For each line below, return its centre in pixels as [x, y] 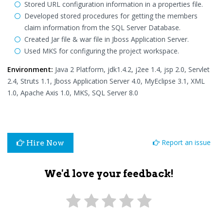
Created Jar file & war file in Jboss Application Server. [107, 39]
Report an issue [185, 142]
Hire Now [44, 143]
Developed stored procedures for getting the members [111, 16]
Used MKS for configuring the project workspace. [102, 51]
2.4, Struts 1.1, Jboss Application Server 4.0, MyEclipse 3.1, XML [106, 81]
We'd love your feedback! [109, 174]
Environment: [30, 69]
